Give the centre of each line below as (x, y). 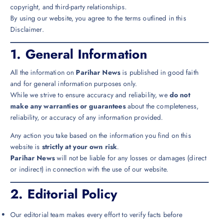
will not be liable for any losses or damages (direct (131, 158)
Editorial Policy (72, 194)
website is (26, 146)
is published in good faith (159, 72)
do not (180, 95)
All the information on (43, 72)
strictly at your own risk (79, 146)
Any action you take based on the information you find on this (101, 135)
